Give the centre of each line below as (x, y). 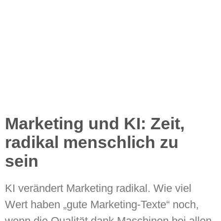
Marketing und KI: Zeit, (95, 124)
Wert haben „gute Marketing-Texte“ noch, (102, 205)
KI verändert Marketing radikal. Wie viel (98, 188)
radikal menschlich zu (92, 142)
